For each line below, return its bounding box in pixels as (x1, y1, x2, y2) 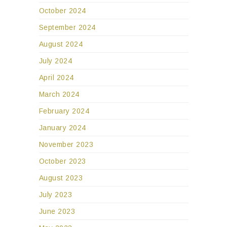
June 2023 (39, 207, 75, 216)
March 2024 (39, 90, 80, 99)
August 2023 (39, 174, 83, 182)
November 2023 (39, 140, 93, 149)
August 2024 (39, 40, 83, 49)
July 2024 (39, 57, 72, 65)
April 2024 (39, 73, 74, 82)
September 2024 (39, 23, 96, 32)
